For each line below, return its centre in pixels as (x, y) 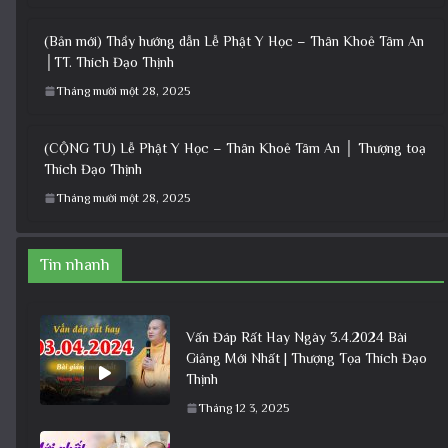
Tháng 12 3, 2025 (243, 407)
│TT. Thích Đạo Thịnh (109, 61)
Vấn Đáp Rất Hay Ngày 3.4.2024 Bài (296, 336)
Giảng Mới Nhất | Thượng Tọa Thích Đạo (306, 357)
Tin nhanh (75, 264)
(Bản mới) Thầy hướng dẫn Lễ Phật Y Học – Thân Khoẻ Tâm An (234, 40)
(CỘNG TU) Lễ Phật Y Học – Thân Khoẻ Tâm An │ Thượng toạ (235, 147)
